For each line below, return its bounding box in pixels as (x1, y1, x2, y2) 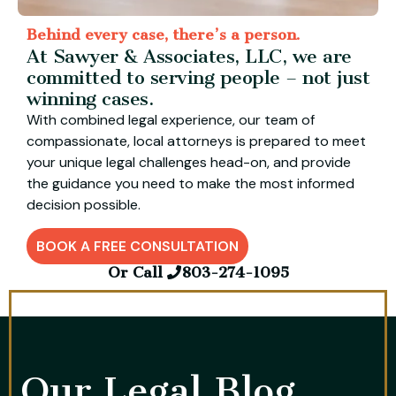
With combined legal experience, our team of (27, 110, 315, 129)
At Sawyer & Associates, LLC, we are (27, 44, 352, 67)
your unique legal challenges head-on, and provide (27, 152, 351, 171)
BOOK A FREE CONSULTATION (36, 237, 239, 256)
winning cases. (27, 87, 154, 110)
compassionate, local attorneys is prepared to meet (27, 131, 366, 150)
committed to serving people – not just (27, 65, 369, 88)
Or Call (107, 263, 167, 282)
